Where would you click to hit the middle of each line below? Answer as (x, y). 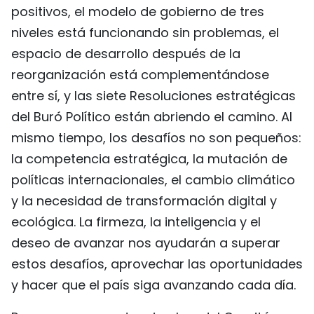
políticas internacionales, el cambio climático (153, 179)
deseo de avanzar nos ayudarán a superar (146, 243)
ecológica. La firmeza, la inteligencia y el (136, 221)
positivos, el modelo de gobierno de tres (138, 11)
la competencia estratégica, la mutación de (149, 158)
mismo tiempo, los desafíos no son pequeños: (156, 137)
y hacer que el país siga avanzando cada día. (153, 285)
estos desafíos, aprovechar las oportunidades (157, 264)
